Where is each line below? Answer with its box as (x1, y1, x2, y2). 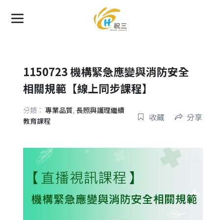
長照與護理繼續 (76, 105, 124, 115)
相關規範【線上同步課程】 (23, 81, 153, 96)
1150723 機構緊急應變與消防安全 (23, 64, 189, 79)
